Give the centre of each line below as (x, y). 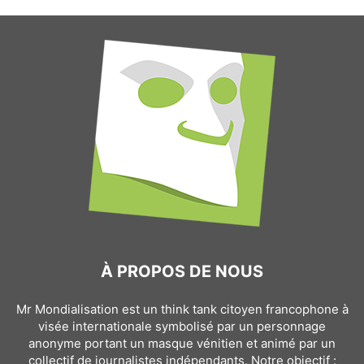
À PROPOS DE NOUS (182, 271)
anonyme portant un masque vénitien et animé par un (182, 343)
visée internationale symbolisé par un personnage (182, 326)
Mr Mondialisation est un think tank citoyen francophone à (182, 309)
